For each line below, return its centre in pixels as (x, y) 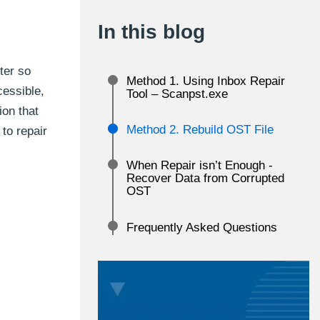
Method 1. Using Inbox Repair (206, 81)
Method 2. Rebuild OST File (200, 130)
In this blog (151, 32)
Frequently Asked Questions (202, 227)
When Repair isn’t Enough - (200, 165)
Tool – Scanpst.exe (177, 94)
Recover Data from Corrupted (205, 178)
